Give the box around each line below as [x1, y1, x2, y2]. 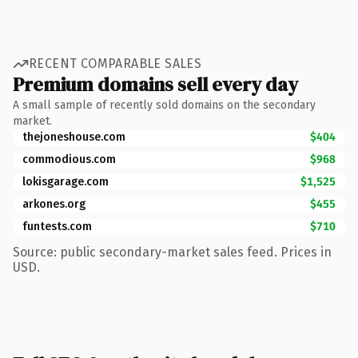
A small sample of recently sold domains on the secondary [13, 97, 316, 112]
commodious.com [22, 152, 116, 166]
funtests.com [22, 219, 92, 233]
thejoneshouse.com [22, 129, 125, 144]
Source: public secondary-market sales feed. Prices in [13, 244, 332, 260]
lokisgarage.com [22, 174, 109, 189]
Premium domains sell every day [13, 70, 298, 97]
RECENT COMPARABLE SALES [29, 56, 202, 71]
